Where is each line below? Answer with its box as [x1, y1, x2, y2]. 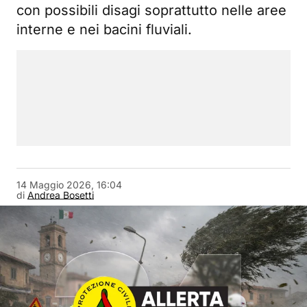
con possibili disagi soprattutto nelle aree [16, 2, 286, 19]
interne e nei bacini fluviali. [16, 21, 192, 38]
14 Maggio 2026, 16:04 [16, 179, 122, 191]
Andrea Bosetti [27, 189, 94, 201]
